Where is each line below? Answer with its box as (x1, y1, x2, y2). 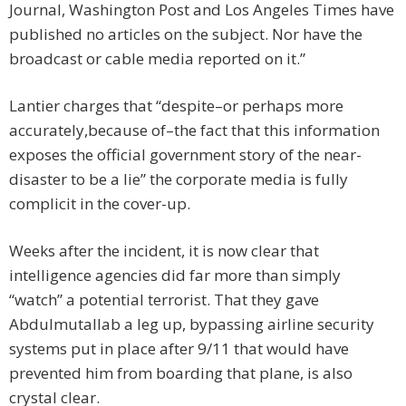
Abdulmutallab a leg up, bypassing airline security (9, 314, 374, 335)
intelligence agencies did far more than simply (9, 265, 341, 286)
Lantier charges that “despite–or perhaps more (9, 95, 343, 117)
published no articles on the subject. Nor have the (9, 24, 362, 45)
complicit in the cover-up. (9, 193, 190, 215)
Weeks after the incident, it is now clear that (9, 240, 319, 262)
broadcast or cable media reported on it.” (9, 48, 305, 70)
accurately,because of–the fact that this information (9, 120, 380, 141)
